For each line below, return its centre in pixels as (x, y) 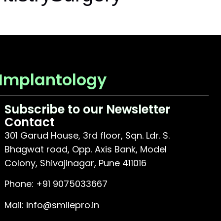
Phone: (20, 184)
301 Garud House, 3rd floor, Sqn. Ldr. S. (87, 135)
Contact (29, 122)
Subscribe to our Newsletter (87, 109)
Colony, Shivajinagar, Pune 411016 (75, 163)
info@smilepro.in (62, 205)
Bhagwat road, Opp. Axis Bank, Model (85, 149)
